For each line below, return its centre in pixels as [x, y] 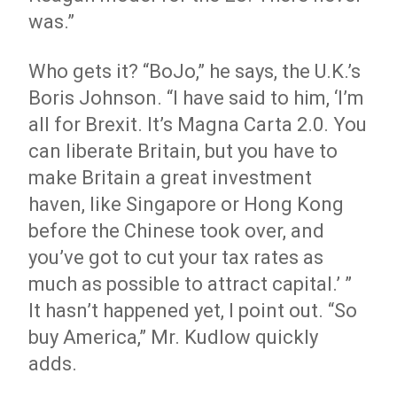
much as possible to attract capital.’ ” [191, 284]
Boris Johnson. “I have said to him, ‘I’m [197, 98]
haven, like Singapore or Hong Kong [187, 204]
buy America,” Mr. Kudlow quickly [174, 337]
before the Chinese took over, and [177, 231]
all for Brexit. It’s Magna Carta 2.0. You [198, 125]
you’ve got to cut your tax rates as [176, 257]
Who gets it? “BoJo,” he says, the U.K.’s [195, 71]
